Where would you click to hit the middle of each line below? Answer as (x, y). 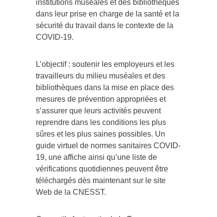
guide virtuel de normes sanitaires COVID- (108, 145)
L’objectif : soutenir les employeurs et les (105, 64)
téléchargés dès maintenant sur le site (101, 180)
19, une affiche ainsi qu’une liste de (96, 157)
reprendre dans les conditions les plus (101, 122)
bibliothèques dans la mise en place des (105, 87)
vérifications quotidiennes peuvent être (102, 169)
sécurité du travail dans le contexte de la (105, 25)
